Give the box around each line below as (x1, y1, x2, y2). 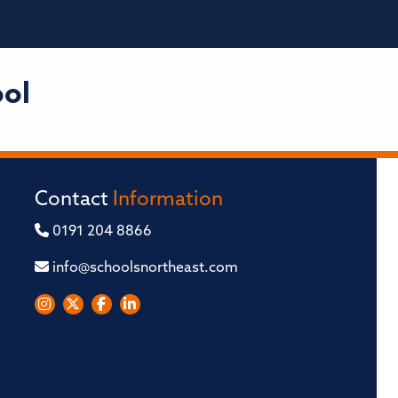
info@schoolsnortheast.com (48, 260, 238, 275)
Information (112, 189, 223, 211)
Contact (34, 189, 113, 211)
